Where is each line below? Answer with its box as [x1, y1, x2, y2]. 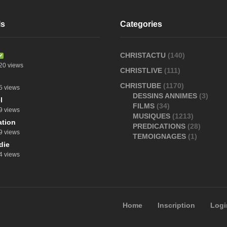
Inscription [158, 201, 195, 210]
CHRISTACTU [120, 51, 168, 59]
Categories [120, 19, 162, 28]
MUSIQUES [132, 111, 172, 120]
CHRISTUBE [120, 81, 163, 90]
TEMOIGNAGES [132, 132, 188, 140]
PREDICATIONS [132, 122, 187, 130]
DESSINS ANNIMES [132, 91, 199, 100]
